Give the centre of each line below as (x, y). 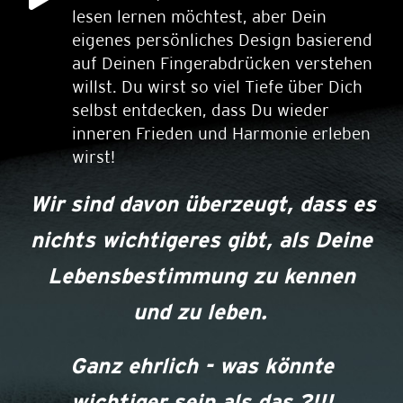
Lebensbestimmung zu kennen (201, 276)
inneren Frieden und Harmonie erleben (221, 133)
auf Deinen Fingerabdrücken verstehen (222, 63)
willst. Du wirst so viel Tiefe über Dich (217, 86)
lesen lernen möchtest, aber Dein (199, 16)
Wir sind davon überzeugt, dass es (201, 204)
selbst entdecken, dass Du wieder (201, 110)
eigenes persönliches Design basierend (222, 40)
